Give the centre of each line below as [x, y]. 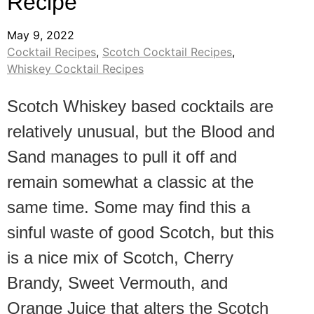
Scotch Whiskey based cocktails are [140, 107]
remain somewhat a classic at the [130, 182]
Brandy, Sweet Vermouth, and [117, 283]
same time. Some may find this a [129, 207]
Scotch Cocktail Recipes [167, 52]
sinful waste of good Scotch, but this [141, 233]
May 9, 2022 [41, 35]
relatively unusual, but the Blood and [141, 132]
